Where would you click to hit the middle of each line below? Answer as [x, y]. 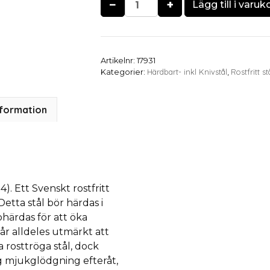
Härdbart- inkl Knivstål [187, 72]
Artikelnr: [119, 61]
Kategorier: [124, 72]
